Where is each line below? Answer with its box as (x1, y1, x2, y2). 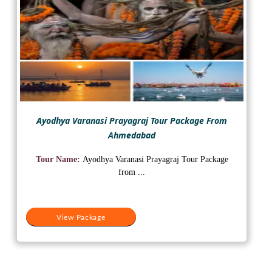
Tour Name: (35, 154, 83, 164)
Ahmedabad (108, 129, 155, 141)
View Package (56, 213, 106, 221)
